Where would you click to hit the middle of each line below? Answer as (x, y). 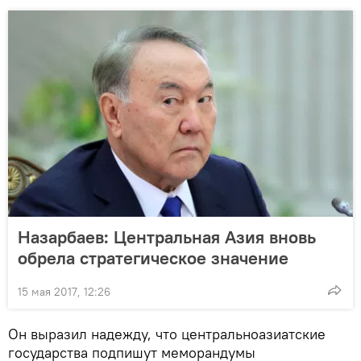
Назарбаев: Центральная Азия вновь (167, 237)
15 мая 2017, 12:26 (64, 291)
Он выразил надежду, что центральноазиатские (167, 334)
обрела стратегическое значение (153, 257)
